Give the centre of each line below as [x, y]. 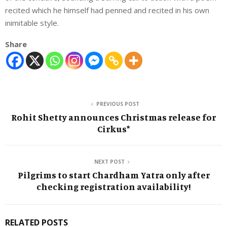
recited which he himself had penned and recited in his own [107, 10]
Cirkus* [113, 128]
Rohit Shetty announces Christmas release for [113, 117]
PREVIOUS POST [118, 104]
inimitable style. [32, 23]
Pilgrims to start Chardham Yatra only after [113, 175]
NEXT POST [109, 161]
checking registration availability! [113, 186]
